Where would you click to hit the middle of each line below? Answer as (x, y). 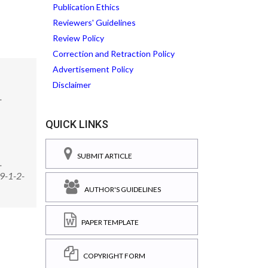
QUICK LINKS (77, 124)
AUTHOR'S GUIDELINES (120, 189)
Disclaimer (72, 85)
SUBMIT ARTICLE (102, 156)
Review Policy (78, 38)
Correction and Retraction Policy (114, 54)
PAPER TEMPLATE (108, 222)
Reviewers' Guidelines (94, 22)
